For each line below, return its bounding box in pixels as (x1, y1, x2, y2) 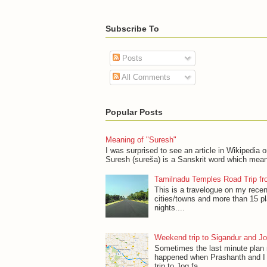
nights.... (154, 203, 185, 212)
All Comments (119, 73, 170, 82)
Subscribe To (105, 23, 159, 33)
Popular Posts (105, 107, 163, 117)
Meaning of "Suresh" (105, 135, 176, 145)
